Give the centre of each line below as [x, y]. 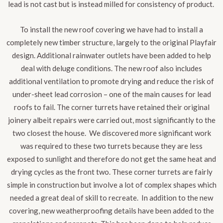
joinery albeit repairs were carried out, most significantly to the [111, 120]
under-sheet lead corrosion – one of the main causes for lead [111, 94]
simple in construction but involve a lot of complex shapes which [111, 185]
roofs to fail [34, 107]
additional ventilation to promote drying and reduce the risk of [111, 81]
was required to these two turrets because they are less [111, 146]
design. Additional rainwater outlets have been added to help [111, 56]
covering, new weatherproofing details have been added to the [111, 211]
